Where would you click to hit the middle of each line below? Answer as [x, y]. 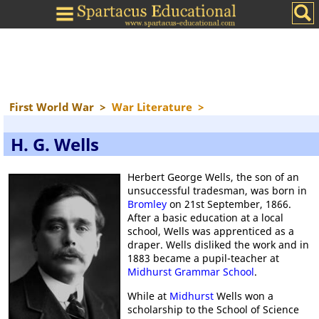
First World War [52, 107]
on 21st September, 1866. [229, 204]
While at [148, 296]
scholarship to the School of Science [213, 309]
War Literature [152, 107]
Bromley [147, 204]
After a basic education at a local [205, 218]
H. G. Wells [55, 144]
